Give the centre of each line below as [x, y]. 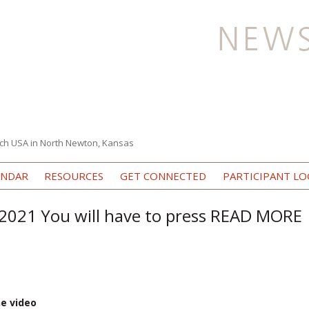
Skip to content [188, 167]
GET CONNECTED [163, 176]
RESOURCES [74, 176]
